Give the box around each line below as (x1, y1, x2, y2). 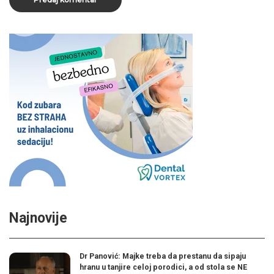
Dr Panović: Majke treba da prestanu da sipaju (80, 251, 246, 261)
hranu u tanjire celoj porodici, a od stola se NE (80, 262, 247, 272)
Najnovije (9, 209, 67, 226)
